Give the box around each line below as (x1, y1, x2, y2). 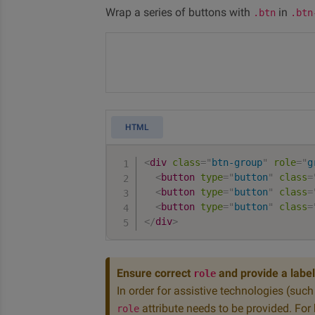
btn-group (212, 157, 263, 168)
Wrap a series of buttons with (105, 6, 253, 19)
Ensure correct (117, 266, 193, 280)
